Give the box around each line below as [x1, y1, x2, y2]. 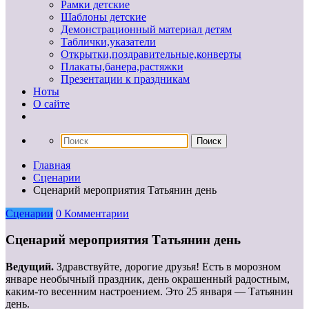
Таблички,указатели [61, 35, 156, 48]
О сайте [33, 97, 70, 110]
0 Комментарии [56, 207, 129, 219]
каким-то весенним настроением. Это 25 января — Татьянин [6, 286, 293, 298]
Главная [33, 159, 70, 171]
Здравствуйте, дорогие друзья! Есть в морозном [57, 261, 281, 273]
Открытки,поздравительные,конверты [61, 48, 241, 60]
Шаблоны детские [61, 10, 146, 23]
